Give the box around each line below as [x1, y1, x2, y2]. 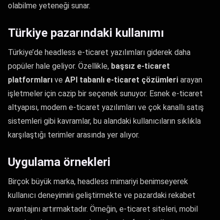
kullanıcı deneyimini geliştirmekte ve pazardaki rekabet [8, 191, 195, 200]
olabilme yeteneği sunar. [8, 1, 90, 10]
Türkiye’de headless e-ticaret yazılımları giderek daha [8, 48, 191, 57]
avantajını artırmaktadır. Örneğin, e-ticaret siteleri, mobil [8, 204, 198, 214]
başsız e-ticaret [111, 61, 170, 71]
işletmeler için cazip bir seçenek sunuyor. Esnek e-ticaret [8, 89, 203, 98]
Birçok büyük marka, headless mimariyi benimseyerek [8, 177, 188, 186]
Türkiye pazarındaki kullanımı [8, 26, 164, 40]
